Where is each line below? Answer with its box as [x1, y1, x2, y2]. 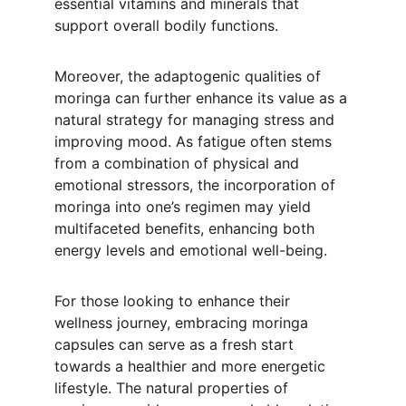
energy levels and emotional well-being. [54, 241, 327, 259]
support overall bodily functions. [54, 16, 278, 34]
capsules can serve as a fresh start [54, 335, 298, 353]
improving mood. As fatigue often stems [54, 132, 336, 150]
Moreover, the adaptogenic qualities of [54, 67, 325, 85]
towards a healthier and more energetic [54, 357, 330, 375]
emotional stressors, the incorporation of [54, 176, 340, 194]
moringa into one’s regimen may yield [54, 198, 315, 216]
